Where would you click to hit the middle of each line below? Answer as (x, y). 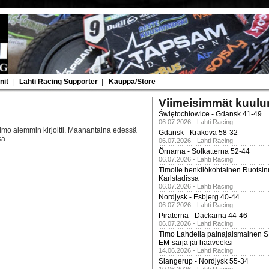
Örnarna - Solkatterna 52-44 (204, 151)
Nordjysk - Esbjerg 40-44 (199, 197)
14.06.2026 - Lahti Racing (196, 250)
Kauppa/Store (132, 82)
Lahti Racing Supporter (59, 82)
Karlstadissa (179, 178)
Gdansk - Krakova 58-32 (198, 133)
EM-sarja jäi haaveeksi (196, 243)
